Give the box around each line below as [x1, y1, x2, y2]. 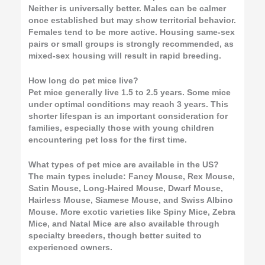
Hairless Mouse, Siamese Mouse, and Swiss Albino [28, 195, 234, 205]
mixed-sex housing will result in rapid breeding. [28, 51, 222, 61]
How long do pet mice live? [28, 76, 139, 86]
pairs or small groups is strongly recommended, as [28, 40, 234, 49]
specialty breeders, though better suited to [28, 231, 202, 240]
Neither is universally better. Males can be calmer [28, 4, 227, 14]
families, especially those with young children [28, 124, 215, 133]
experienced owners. [28, 243, 113, 252]
